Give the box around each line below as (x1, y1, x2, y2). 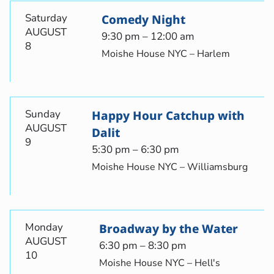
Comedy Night (102, 12, 185, 28)
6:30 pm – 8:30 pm (98, 239, 187, 253)
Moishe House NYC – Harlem (102, 47, 230, 61)
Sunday (25, 107, 61, 122)
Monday (25, 220, 63, 235)
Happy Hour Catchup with (91, 108, 245, 124)
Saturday (25, 11, 67, 26)
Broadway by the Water (98, 221, 238, 237)
